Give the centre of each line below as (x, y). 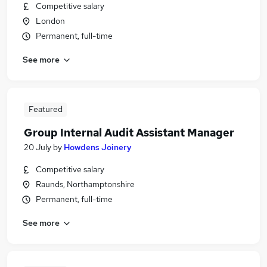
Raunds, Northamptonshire (85, 184)
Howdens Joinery (98, 147)
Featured (45, 109)
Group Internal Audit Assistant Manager (129, 133)
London (50, 21)
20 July (38, 147)
